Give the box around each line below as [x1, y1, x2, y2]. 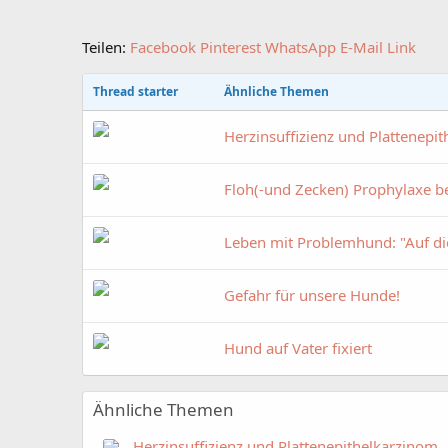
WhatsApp [265, 36, 336, 57]
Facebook [130, 36, 196, 57]
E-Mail [340, 36, 383, 57]
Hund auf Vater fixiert [224, 337, 372, 358]
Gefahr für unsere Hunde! [224, 284, 400, 305]
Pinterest [200, 36, 261, 57]
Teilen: [82, 36, 126, 57]
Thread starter [93, 82, 178, 100]
